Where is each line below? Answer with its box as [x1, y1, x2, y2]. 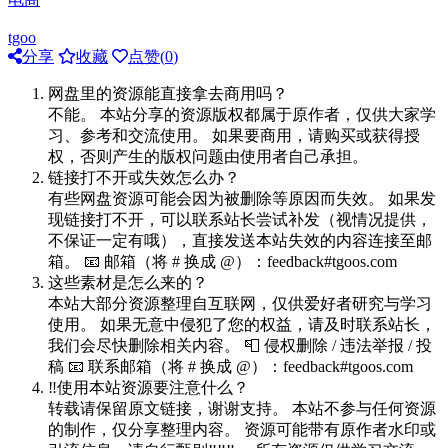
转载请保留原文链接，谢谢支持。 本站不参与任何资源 [48, 399, 436, 417]
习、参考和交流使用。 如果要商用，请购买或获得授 [48, 126, 420, 144]
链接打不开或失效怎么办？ [48, 168, 240, 186]
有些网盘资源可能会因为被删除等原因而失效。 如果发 [48, 189, 436, 207]
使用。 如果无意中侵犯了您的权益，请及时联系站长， [48, 315, 436, 333]
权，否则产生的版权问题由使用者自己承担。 [48, 147, 368, 165]
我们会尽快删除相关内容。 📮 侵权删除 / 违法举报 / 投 [48, 336, 432, 354]
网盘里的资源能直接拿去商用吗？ [48, 84, 288, 102]
